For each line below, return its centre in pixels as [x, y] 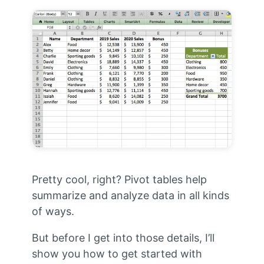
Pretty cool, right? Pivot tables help [119, 180]
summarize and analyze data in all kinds [130, 196]
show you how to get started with [117, 254]
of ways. [53, 212]
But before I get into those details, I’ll [123, 238]
